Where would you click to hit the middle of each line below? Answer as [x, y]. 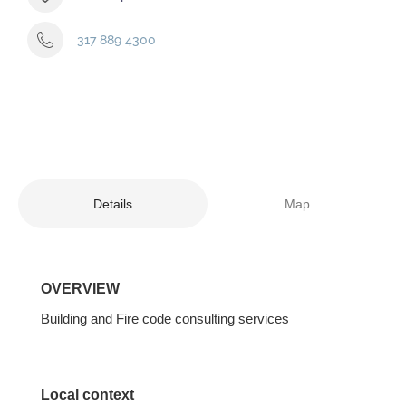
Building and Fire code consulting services [165, 318]
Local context [87, 394]
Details [112, 203]
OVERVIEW [80, 288]
